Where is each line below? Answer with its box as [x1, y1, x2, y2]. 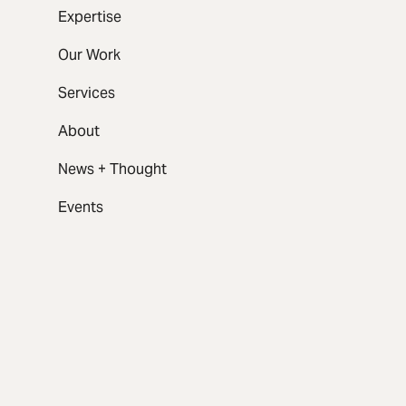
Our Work [58, 44, 121, 64]
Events [58, 197, 103, 217]
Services [58, 82, 115, 102]
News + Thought [58, 159, 167, 179]
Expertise [58, 6, 121, 26]
